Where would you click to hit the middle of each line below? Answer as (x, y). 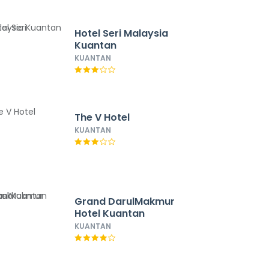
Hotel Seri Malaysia (121, 33)
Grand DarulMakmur (124, 201)
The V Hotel (102, 117)
